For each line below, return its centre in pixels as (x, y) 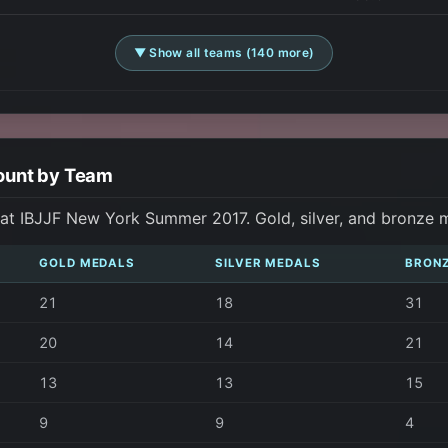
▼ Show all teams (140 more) (224, 52)
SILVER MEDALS (268, 262)
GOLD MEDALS (87, 262)
